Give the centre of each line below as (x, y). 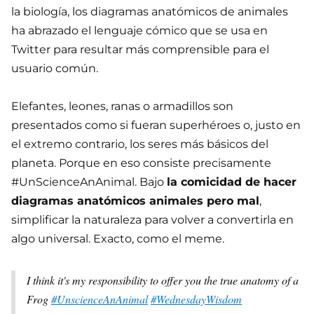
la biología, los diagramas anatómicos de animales (150, 12)
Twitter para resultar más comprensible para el (140, 50)
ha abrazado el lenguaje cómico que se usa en (139, 31)
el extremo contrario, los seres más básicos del (140, 144)
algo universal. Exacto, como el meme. (118, 239)
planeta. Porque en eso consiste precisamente (141, 163)
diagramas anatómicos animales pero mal (135, 201)
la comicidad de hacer (232, 182)
